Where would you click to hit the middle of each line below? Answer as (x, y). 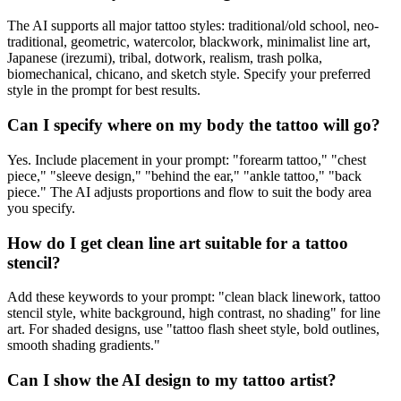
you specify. (41, 208)
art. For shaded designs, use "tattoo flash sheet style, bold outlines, (193, 329)
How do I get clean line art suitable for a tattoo (178, 243)
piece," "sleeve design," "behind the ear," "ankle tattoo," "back (184, 175)
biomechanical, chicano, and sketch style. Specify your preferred (189, 74)
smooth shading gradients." (84, 346)
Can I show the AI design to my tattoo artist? (172, 380)
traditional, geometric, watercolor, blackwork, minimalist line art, (189, 42)
